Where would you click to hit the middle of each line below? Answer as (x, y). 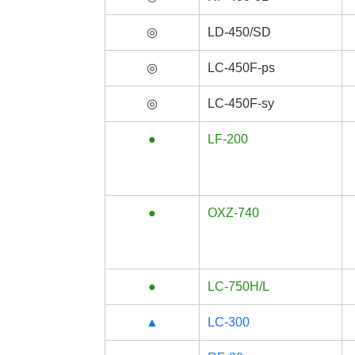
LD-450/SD (239, 32)
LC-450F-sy (241, 103)
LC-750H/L (239, 286)
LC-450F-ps (241, 68)
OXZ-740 (233, 213)
